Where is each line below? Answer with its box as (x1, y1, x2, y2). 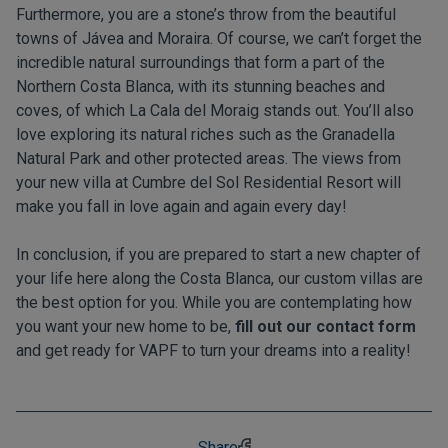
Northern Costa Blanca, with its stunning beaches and (16, 77, 385, 96)
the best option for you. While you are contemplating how (16, 293, 412, 312)
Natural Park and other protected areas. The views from (16, 149, 401, 168)
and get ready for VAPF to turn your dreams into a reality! (16, 341, 411, 360)
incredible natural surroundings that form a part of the (16, 53, 385, 72)
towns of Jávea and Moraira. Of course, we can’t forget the (16, 29, 422, 48)
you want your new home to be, (16, 317, 231, 336)
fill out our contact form (235, 317, 416, 336)
